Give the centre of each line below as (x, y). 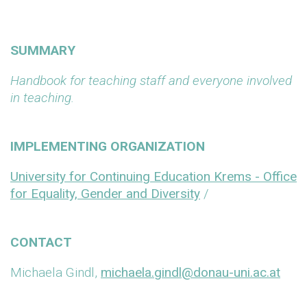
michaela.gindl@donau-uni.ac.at (191, 272)
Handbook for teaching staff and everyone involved (151, 81)
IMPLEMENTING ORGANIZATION (108, 146)
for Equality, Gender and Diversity (105, 194)
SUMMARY (43, 50)
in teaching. (42, 98)
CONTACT (41, 242)
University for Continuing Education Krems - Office (153, 176)
